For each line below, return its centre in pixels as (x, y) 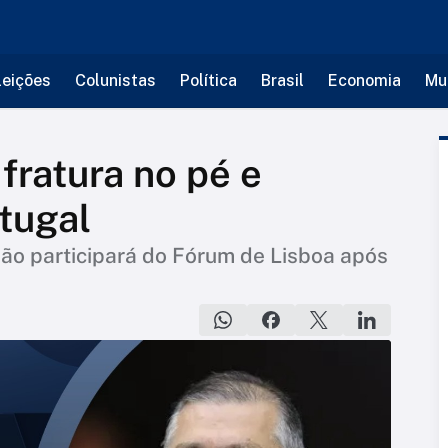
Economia (364, 80)
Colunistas (115, 80)
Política (208, 80)
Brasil (282, 80)
